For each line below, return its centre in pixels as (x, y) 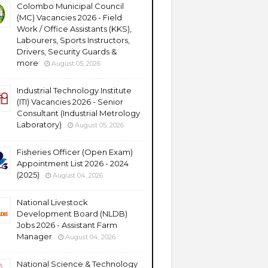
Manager (34, 236)
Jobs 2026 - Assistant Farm (67, 225)
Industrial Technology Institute (74, 90)
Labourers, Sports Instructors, (73, 40)
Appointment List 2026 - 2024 (73, 163)
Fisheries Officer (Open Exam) (75, 152)
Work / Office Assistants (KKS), (74, 29)
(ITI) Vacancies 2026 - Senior (70, 102)
